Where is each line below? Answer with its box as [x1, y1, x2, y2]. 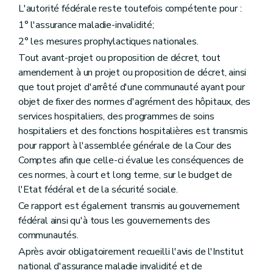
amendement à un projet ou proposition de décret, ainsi [18, 66, 247, 80]
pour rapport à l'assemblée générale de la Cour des [18, 139, 232, 153]
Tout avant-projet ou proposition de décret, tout [18, 51, 221, 65]
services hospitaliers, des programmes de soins [18, 110, 214, 124]
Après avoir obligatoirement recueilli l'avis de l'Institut [18, 245, 244, 259]
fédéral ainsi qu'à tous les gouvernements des [18, 214, 210, 228]
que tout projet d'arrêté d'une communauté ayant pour [18, 80, 245, 94]
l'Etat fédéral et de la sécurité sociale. [18, 183, 178, 197]
